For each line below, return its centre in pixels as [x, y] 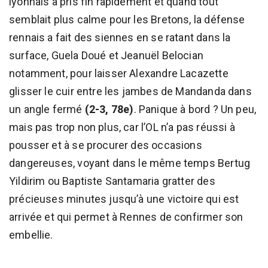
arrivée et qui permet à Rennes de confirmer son [126, 217]
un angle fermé [47, 109]
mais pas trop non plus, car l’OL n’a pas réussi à [122, 127]
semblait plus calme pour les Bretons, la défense [127, 19]
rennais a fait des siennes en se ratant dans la [120, 37]
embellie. [31, 234]
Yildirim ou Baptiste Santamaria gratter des [112, 181]
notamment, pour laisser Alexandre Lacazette [119, 73]
